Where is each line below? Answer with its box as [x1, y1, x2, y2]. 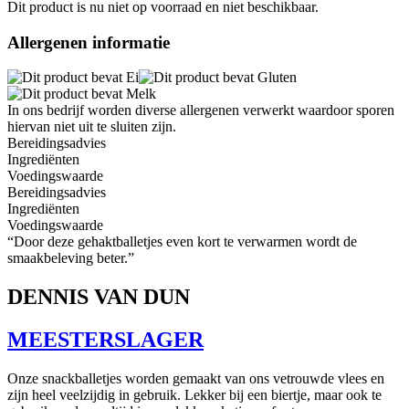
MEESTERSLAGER [7, 328, 204, 352]
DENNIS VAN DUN [7, 285, 190, 309]
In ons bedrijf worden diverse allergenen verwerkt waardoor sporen [7, 102, 394, 119]
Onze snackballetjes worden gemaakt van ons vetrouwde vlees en [7, 370, 384, 386]
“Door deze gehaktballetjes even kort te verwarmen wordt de [7, 234, 357, 250]
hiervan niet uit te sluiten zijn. [7, 119, 176, 135]
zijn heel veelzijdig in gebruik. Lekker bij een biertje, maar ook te [7, 386, 382, 403]
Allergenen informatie [7, 32, 170, 52]
